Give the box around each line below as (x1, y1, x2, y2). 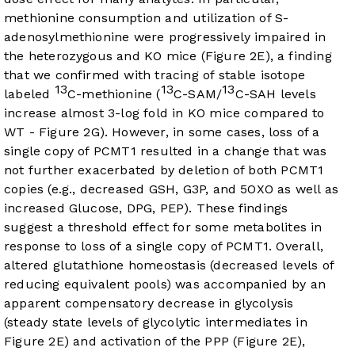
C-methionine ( (67, 86, 161, 102)
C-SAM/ (174, 86, 223, 102)
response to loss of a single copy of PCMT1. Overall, (4, 239, 323, 254)
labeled (4, 86, 55, 102)
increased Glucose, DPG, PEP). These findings (4, 200, 288, 216)
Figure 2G (38, 124, 100, 140)
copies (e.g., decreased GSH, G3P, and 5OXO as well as (4, 181, 339, 197)
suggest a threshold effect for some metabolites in (4, 219, 323, 235)
